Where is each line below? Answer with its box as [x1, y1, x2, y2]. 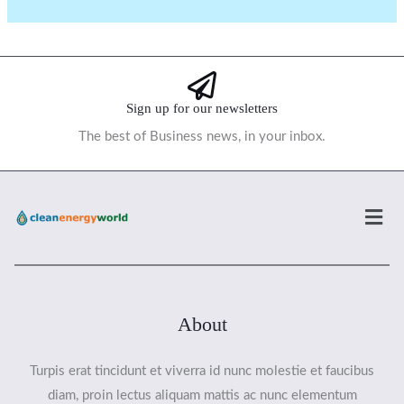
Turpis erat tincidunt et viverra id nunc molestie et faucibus [30, 364, 374, 379]
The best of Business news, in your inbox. [78, 130, 326, 144]
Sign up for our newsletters [126, 101, 278, 116]
